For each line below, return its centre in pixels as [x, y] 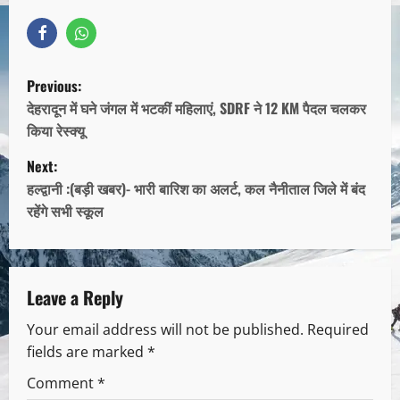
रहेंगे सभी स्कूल [65, 211]
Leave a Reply [75, 298]
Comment [62, 383]
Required [338, 330]
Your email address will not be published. [165, 330]
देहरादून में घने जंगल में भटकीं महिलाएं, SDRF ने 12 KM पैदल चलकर [196, 108]
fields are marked [87, 352]
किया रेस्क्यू [56, 131]
